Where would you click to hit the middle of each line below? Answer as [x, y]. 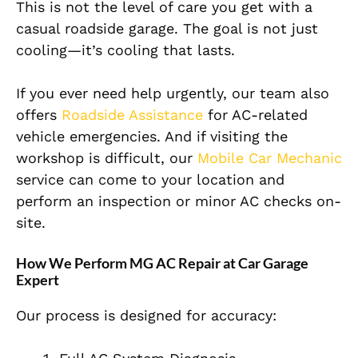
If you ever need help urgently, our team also [173, 93]
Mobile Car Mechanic [270, 158]
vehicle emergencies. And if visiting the [152, 137]
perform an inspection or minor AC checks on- [179, 201]
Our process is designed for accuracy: [146, 316]
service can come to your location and [150, 180]
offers [39, 115]
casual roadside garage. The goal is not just [167, 29]
